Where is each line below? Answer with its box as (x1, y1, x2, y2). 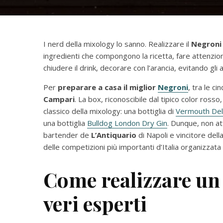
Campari (43, 94, 75, 104)
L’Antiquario (91, 130, 136, 140)
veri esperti (43, 190, 147, 217)
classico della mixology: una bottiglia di (43, 106, 176, 116)
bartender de (43, 130, 91, 140)
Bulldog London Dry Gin (87, 118, 167, 128)
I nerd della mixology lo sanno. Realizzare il (43, 39, 191, 49)
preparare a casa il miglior (58, 82, 158, 92)
